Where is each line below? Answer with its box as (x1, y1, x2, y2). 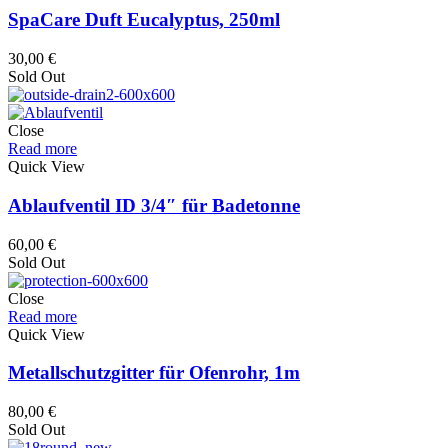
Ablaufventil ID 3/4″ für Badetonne (8, 194, 300, 216)
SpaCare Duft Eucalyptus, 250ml (8, 9, 280, 31)
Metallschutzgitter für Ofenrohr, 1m (8, 362, 300, 384)
